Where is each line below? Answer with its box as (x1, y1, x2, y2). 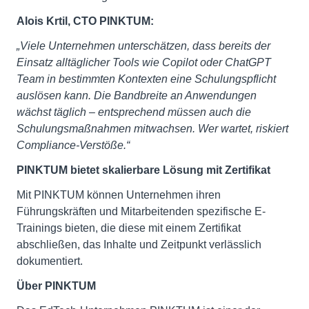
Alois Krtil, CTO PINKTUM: (17, 15, 154, 28)
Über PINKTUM (17, 280, 96, 292)
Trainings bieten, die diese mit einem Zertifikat (17, 222, 241, 235)
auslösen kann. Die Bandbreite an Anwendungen (17, 90, 257, 102)
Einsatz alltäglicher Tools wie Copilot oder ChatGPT (17, 57, 271, 69)
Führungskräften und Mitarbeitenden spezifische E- (17, 206, 266, 218)
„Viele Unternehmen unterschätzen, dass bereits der (17, 40, 270, 52)
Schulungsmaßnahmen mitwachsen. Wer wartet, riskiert (17, 123, 288, 135)
